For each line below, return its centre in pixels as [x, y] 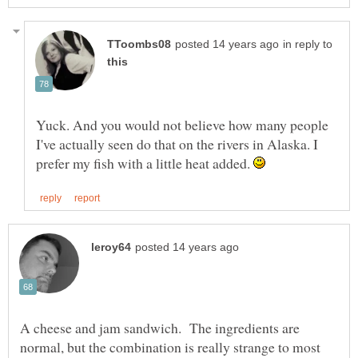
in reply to [308, 44]
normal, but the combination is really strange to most [170, 346]
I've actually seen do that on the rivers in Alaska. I [177, 143]
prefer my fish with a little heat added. [145, 163]
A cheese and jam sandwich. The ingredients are [160, 327]
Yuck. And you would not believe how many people [182, 124]
